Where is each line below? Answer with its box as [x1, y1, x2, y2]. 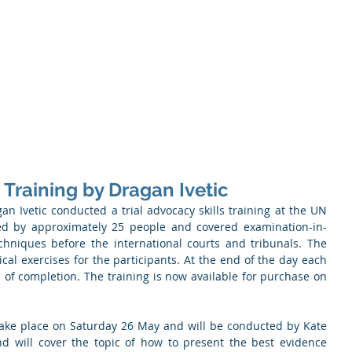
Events [311, 122, 343, 136]
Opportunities [133, 122, 199, 136]
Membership [35, 122, 95, 136]
